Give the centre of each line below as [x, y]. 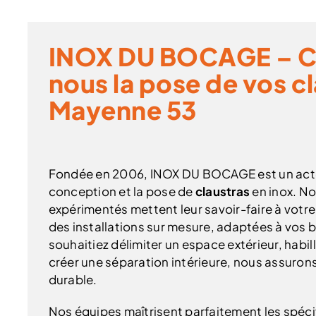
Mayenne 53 [122, 110]
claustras [223, 191]
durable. [73, 279]
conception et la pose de [122, 191]
